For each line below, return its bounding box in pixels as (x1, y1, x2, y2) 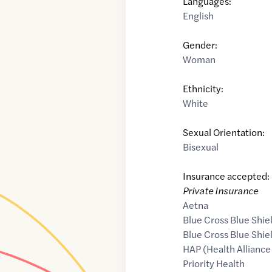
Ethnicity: (183, 81, 224, 96)
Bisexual (183, 140, 219, 154)
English (183, 8, 214, 23)
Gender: (183, 38, 218, 52)
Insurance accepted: (183, 169, 270, 183)
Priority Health (183, 256, 245, 271)
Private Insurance (183, 183, 259, 198)
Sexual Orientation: (183, 125, 265, 140)
